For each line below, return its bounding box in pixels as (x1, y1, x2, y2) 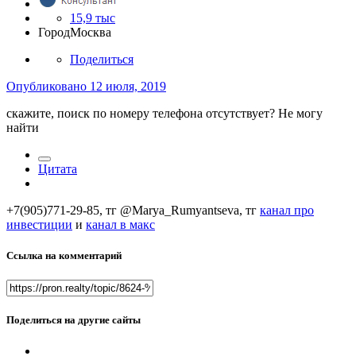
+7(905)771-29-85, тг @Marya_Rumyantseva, (6, 203, 246, 217)
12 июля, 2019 (90, 79, 166, 93)
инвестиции (6, 217, 72, 231)
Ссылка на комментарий (6, 249, 122, 261)
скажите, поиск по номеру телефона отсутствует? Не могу (6, 106, 323, 120)
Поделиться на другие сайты (6, 314, 141, 327)
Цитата (38, 161, 77, 176)
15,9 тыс (70, 10, 115, 25)
